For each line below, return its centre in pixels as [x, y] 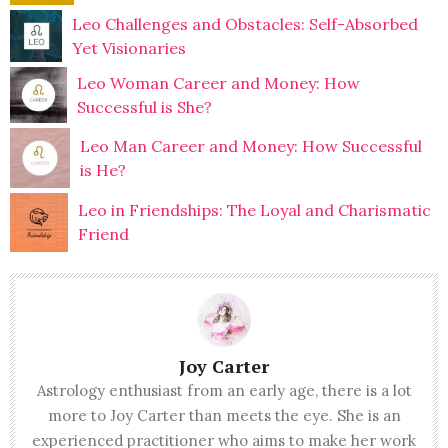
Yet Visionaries [129, 47]
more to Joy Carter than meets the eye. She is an [224, 415]
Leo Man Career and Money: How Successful [251, 146]
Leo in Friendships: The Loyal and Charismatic [255, 210]
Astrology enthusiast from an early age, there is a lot [224, 390]
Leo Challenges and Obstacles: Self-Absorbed [245, 23]
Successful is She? [144, 106]
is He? [103, 170]
